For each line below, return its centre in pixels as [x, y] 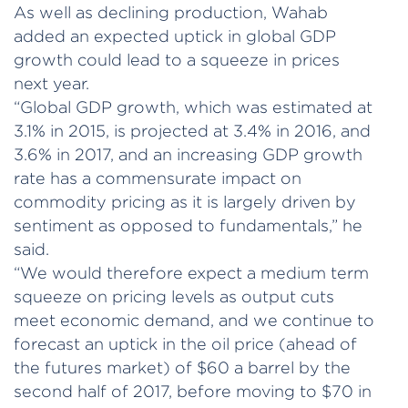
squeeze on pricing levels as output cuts [174, 296]
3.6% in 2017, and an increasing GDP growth [188, 154]
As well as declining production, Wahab [171, 12]
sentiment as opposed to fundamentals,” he [188, 225]
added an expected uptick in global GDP [175, 36]
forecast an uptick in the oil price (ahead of [185, 343]
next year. [51, 83]
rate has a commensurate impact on [158, 178]
